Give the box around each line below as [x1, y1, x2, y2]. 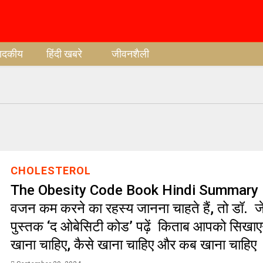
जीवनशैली [112, 48, 150, 60]
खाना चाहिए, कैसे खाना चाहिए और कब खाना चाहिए [10, 237, 260, 253]
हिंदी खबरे [46, 48, 83, 60]
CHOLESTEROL [10, 164, 91, 177]
